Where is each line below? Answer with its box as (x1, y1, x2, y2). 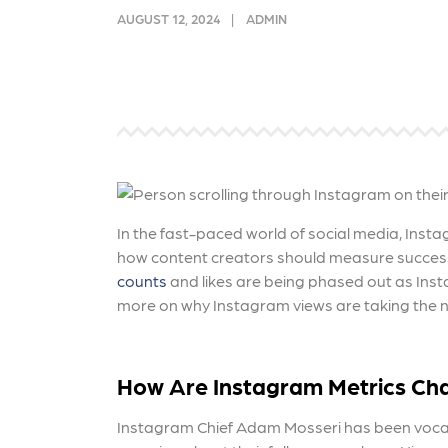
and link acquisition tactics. (137, 2, 303, 19)
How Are (117, 371, 213, 399)
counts (117, 271, 167, 290)
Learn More (137, 41, 206, 57)
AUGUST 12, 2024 (117, 11, 221, 26)
